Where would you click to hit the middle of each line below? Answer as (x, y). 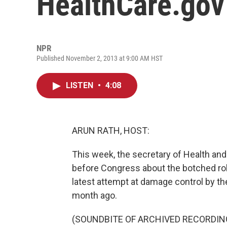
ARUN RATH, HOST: (111, 130)
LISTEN (81, 85)
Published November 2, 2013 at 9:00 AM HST (100, 58)
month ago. (94, 195)
